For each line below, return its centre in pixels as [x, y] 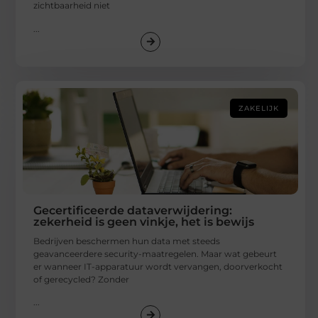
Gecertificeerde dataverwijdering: [133, 210]
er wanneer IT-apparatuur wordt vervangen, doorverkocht [158, 266]
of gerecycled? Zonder [82, 279]
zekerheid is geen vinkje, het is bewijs [144, 221]
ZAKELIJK [259, 108]
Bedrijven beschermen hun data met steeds [127, 241]
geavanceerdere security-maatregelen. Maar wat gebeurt [155, 253]
